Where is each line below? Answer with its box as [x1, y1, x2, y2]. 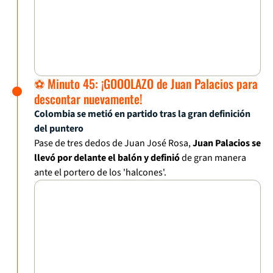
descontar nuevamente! [34, 90, 143, 108]
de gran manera [180, 151, 246, 165]
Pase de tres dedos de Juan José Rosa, [34, 136, 193, 151]
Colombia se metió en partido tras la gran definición [34, 107, 250, 121]
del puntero [34, 122, 83, 136]
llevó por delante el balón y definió [34, 151, 180, 165]
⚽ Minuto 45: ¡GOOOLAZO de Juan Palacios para [34, 74, 258, 93]
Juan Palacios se [193, 136, 261, 151]
